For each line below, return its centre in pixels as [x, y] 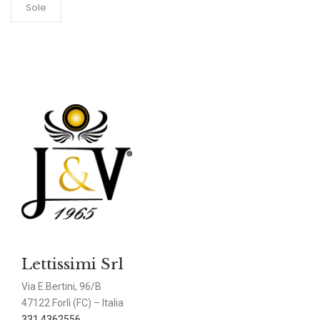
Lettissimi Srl [72, 265]
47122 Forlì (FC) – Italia [72, 303]
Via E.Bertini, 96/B [61, 287]
